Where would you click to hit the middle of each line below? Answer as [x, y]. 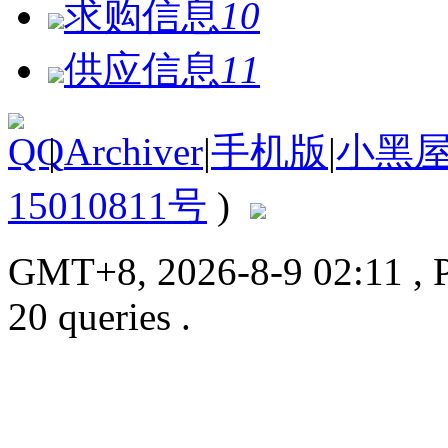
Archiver [133, 151]
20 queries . [99, 316]
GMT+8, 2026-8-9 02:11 [210, 271]
